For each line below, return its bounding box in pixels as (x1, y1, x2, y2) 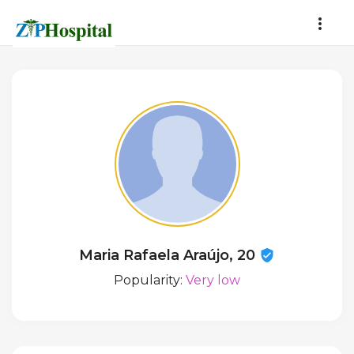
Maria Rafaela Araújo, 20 (79, 247, 259, 264)
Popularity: (114, 273, 186, 288)
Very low (186, 273, 240, 288)
